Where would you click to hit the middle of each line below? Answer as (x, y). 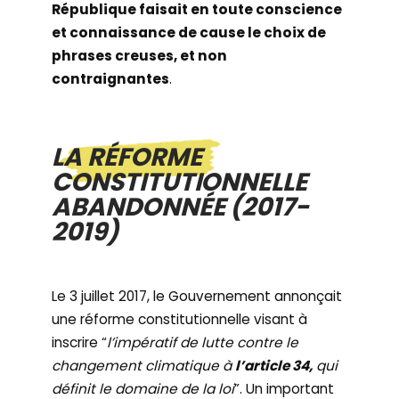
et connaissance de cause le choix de (189, 33)
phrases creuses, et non (140, 56)
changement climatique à (144, 366)
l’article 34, (274, 366)
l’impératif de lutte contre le (203, 342)
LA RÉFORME (127, 157)
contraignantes (111, 79)
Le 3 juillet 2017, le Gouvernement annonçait (197, 296)
